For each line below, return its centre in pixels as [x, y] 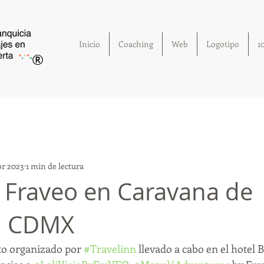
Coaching [136, 44]
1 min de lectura [55, 166]
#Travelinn [110, 249]
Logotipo [223, 44]
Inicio [90, 44]
